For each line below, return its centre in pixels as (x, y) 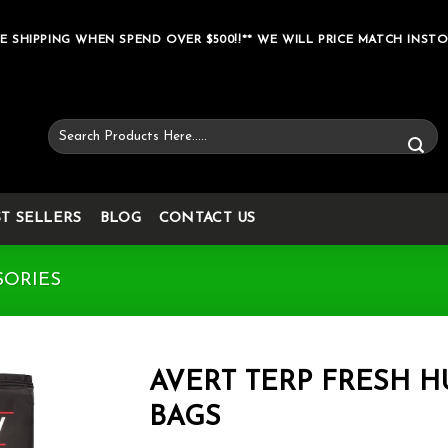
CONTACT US (207, 218)
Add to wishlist (57, 424)
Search (67, 127)
